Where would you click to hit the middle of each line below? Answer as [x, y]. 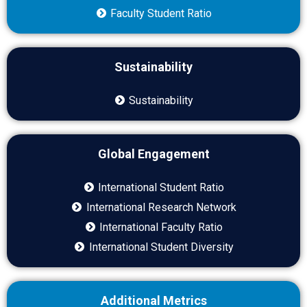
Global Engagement [153, 153]
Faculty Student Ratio [161, 13]
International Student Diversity [161, 247]
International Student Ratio [161, 187]
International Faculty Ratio [161, 227]
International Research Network [161, 207]
